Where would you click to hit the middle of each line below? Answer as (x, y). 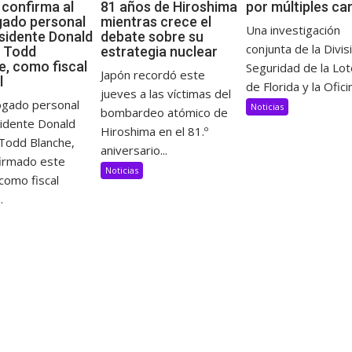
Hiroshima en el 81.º (154, 132)
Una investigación (293, 30)
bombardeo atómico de (164, 113)
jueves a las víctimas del (165, 94)
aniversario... (134, 150)
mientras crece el (156, 22)
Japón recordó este (152, 75)
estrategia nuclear (159, 52)
